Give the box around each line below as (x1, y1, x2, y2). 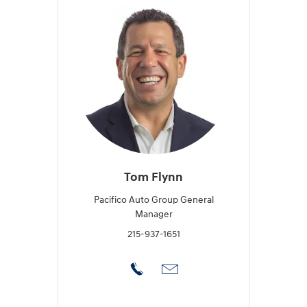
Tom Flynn (124, 170, 183, 185)
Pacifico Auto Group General (93, 193, 214, 206)
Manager (134, 208, 173, 220)
